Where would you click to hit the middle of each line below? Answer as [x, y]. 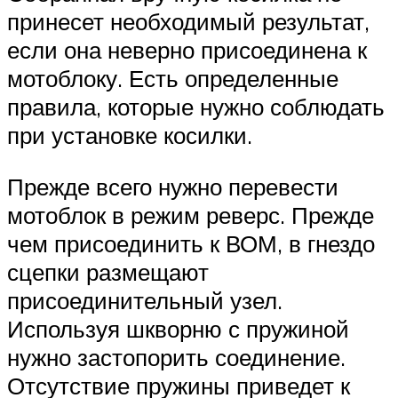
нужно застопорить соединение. [176, 358]
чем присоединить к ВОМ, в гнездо [191, 244]
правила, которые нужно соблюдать [196, 107]
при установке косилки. [130, 135]
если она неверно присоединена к [187, 50]
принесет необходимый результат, [188, 22]
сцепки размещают [108, 272]
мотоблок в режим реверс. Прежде [191, 215]
